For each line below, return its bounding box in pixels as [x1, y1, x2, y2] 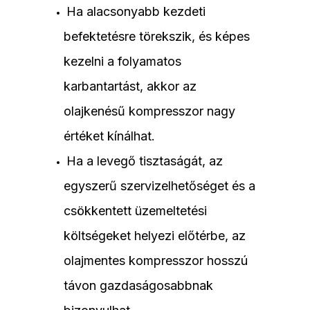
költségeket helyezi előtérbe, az [64, 228, 246, 244]
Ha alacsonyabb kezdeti [66, 4, 206, 19]
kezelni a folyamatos [64, 54, 181, 69]
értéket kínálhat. [64, 129, 155, 144]
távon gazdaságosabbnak [64, 278, 213, 293]
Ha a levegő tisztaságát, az [66, 154, 223, 169]
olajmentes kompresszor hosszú [64, 253, 248, 268]
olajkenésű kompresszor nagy [64, 104, 235, 119]
